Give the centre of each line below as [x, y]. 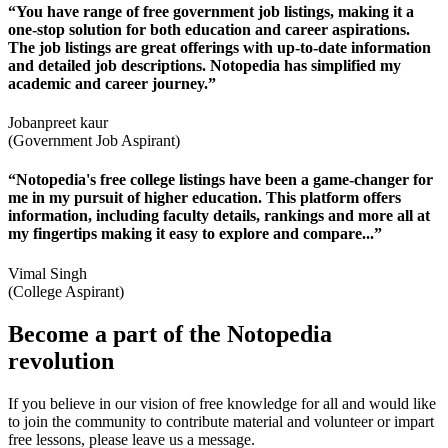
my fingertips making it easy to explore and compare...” [195, 234]
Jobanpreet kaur [58, 123]
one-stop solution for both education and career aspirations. [209, 29]
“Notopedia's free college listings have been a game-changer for [220, 180]
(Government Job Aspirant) [94, 141]
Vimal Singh [47, 273]
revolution [61, 360]
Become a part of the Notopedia [170, 333]
